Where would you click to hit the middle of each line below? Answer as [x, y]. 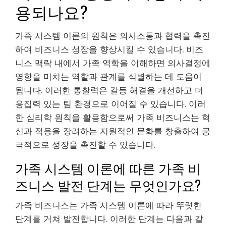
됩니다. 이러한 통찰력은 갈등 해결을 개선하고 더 [109, 90]
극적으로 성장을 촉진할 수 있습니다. [85, 145]
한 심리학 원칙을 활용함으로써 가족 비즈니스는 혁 [113, 117]
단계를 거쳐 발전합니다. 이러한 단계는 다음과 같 [109, 219]
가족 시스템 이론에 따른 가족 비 [108, 167]
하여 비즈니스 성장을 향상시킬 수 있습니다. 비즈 [109, 49]
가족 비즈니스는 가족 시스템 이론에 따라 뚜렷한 [108, 205]
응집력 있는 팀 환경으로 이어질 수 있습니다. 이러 [110, 104]
